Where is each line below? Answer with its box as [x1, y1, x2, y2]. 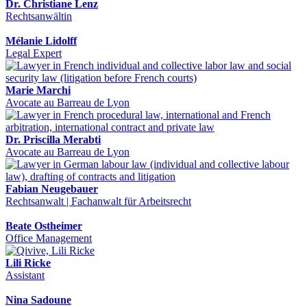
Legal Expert [5, 47, 62, 59]
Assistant [5, 269, 45, 281]
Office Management [5, 232, 92, 244]
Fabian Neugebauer [5, 182, 98, 195]
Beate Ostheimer [5, 219, 82, 232]
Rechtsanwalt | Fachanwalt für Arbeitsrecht [5, 195, 191, 207]
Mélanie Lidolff [5, 34, 77, 47]
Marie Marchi [5, 84, 71, 96]
